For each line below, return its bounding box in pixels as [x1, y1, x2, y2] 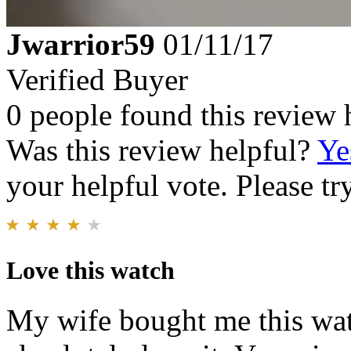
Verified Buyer [6, 63, 188, 97]
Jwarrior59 [6, 27, 155, 62]
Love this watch [6, 255, 175, 284]
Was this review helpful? [6, 133, 317, 168]
